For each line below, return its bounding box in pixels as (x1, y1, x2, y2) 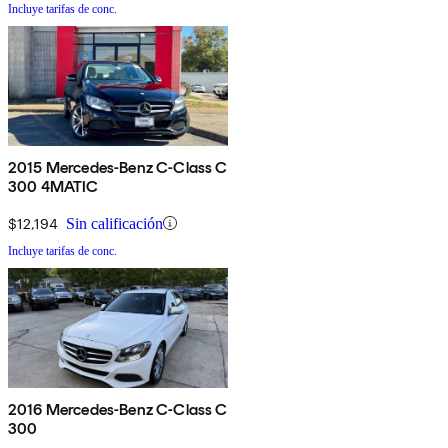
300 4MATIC (8, 176, 99, 196)
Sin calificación (66, 214, 163, 232)
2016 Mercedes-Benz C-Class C (8, 399, 228, 419)
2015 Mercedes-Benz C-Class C (8, 157, 228, 177)
